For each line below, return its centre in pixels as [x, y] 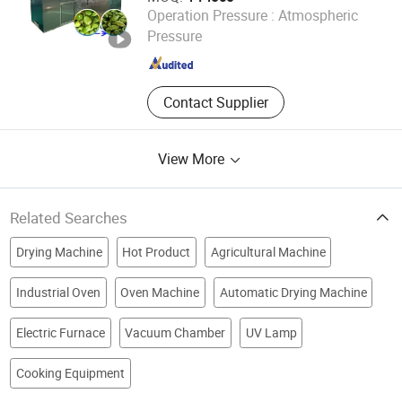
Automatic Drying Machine [293, 293]
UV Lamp [271, 333]
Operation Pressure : [210, 15]
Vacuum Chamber [175, 333]
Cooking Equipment [70, 374]
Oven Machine [160, 293]
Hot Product [157, 253]
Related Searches [69, 217]
